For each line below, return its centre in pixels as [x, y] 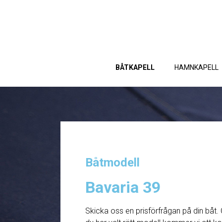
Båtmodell [112, 163]
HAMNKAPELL [196, 67]
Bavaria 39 [123, 187]
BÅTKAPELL [135, 67]
